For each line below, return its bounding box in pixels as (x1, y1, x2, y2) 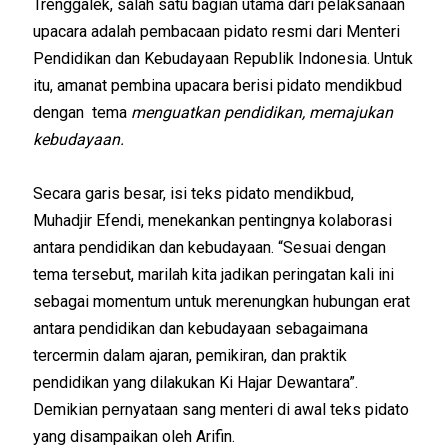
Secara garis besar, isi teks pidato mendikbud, (33, 183, 355, 203)
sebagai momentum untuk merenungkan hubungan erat (33, 291, 411, 311)
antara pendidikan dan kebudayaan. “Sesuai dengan (33, 237, 387, 257)
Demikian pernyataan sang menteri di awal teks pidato (33, 399, 410, 419)
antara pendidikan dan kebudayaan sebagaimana (33, 318, 369, 338)
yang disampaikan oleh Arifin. (33, 426, 236, 446)
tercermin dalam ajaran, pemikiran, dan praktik (33, 345, 348, 365)
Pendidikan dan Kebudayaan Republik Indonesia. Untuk (33, 48, 414, 68)
